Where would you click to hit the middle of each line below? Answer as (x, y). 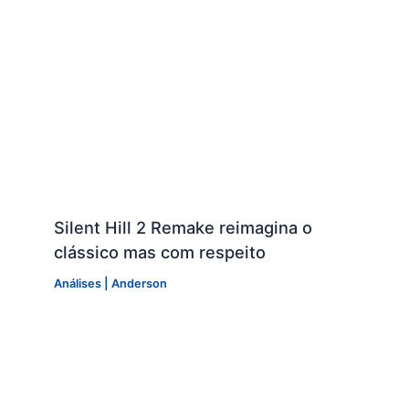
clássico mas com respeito (159, 252)
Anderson (139, 284)
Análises (77, 284)
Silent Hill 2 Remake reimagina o (183, 228)
